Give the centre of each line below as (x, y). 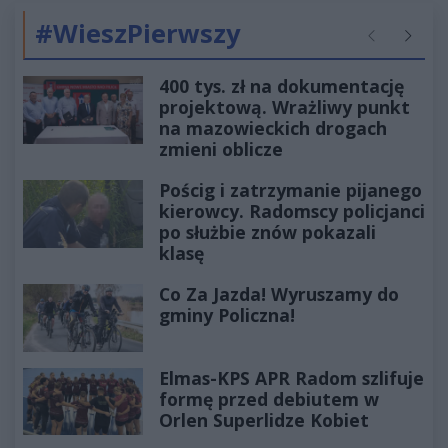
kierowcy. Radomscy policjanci (292, 211)
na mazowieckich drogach (273, 128)
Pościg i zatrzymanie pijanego (290, 190)
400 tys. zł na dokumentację (281, 86)
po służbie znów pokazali (267, 232)
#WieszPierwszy (138, 34)
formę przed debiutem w (269, 398)
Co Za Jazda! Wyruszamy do (279, 294)
